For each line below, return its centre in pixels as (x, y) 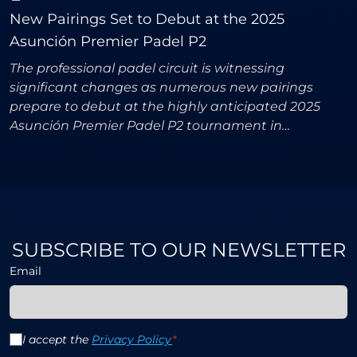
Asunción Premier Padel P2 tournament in (146, 126)
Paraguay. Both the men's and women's (139, 145)
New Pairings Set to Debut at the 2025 (147, 20)
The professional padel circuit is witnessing (147, 69)
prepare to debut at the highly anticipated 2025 (165, 107)
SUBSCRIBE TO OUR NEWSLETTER (178, 250)
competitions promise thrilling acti (121, 164)
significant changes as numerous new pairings (161, 88)
